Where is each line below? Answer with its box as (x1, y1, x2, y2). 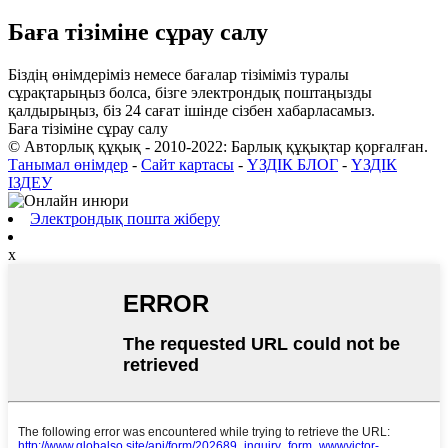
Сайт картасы (141, 155, 234, 173)
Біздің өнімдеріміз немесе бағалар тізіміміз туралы (8, 65, 349, 83)
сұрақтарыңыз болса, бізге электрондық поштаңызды (8, 83, 372, 101)
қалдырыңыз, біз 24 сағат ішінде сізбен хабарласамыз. (8, 101, 375, 119)
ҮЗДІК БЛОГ (247, 155, 338, 173)
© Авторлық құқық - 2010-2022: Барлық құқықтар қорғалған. (8, 137, 428, 155)
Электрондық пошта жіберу (30, 209, 220, 227)
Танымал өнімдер (8, 155, 128, 173)
